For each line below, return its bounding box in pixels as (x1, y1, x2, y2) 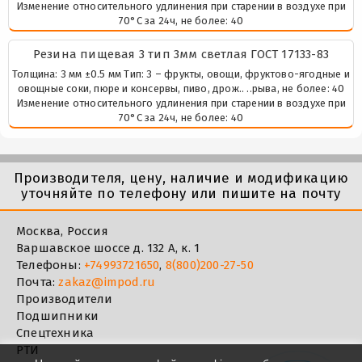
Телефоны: (16, 257, 84, 272)
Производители (16, 291, 113, 306)
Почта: (16, 274, 59, 289)
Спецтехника (16, 325, 95, 340)
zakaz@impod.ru (58, 274, 156, 289)
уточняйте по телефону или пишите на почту (21, 184, 341, 202)
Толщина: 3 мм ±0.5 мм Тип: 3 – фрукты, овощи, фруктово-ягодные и (12, 67, 350, 80)
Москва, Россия (16, 223, 108, 238)
